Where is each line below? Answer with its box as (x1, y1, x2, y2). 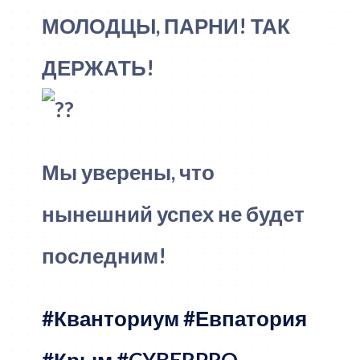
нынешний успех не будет (41, 200, 305, 227)
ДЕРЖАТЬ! (41, 54, 154, 80)
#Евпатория (182, 305, 307, 331)
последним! (41, 242, 166, 268)
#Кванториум (41, 305, 179, 331)
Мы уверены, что (41, 158, 215, 185)
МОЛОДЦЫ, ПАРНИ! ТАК (41, 12, 290, 39)
